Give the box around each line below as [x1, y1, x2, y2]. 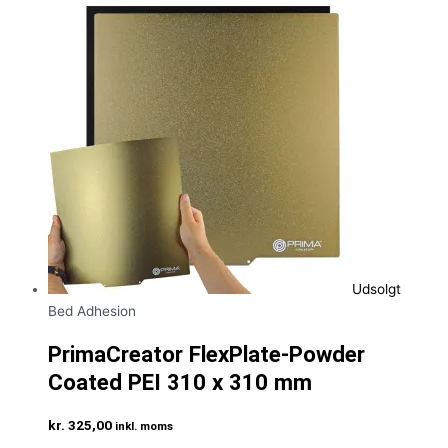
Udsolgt [352, 280, 401, 297]
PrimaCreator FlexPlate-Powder [48, 340, 365, 367]
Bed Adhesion [48, 302, 136, 319]
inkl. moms [115, 419, 173, 434]
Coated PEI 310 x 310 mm [48, 368, 312, 395]
